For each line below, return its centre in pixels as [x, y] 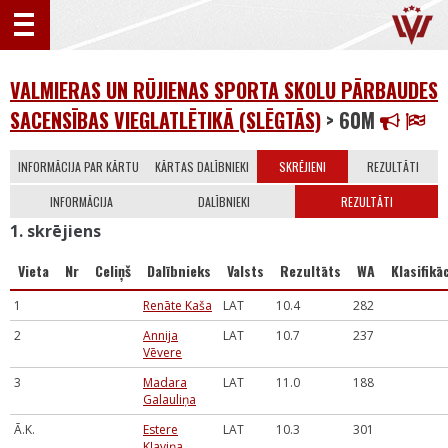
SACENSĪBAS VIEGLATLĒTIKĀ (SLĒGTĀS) [165, 120]
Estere [160, 429]
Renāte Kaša [177, 305]
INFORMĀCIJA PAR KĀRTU [78, 166]
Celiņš [113, 270]
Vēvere [162, 352]
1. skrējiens [55, 231]
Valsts [245, 270]
